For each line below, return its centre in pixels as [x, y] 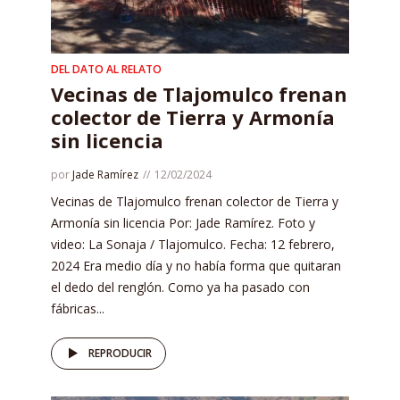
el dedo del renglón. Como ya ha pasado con [180, 287]
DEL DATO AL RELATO [106, 69]
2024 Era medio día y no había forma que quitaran [196, 266]
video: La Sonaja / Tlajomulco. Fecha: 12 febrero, [193, 244]
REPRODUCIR [120, 353]
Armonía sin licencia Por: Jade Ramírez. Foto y [183, 223]
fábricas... [78, 308]
